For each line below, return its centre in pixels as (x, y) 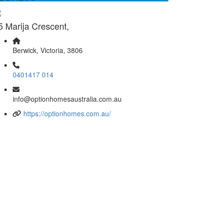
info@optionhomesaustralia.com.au (67, 99)
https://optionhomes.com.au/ (67, 113)
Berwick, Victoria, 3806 (48, 50)
